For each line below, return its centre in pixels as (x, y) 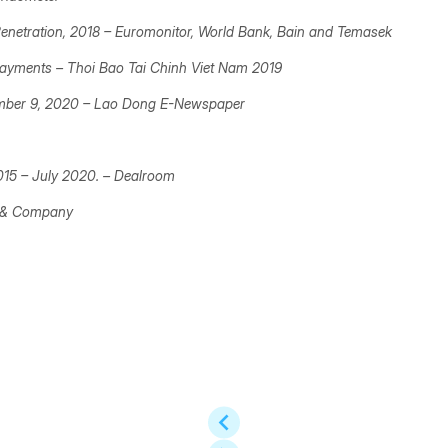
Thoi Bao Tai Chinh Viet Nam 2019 (176, 67)
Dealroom (146, 175)
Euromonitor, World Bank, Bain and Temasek (255, 31)
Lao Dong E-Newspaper (171, 103)
